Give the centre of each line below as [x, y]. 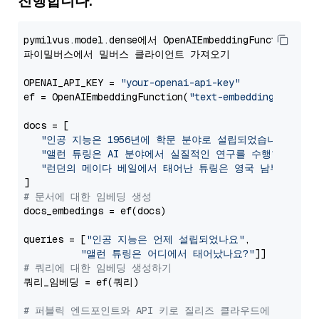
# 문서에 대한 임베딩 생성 [88, 197]
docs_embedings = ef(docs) [95, 211]
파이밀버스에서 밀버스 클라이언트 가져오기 [127, 54]
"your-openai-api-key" [180, 83]
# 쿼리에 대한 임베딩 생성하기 [98, 268]
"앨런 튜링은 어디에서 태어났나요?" [167, 253]
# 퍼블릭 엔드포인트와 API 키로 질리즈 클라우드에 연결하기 [169, 310]
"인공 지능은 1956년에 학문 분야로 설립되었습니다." [169, 140]
